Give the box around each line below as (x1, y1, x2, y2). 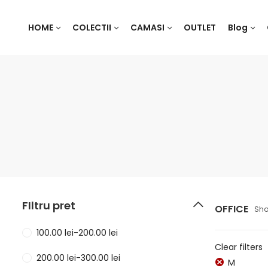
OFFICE (215, 202, 249, 216)
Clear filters (215, 241, 263, 253)
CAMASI (130, 22, 165, 33)
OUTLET (183, 22, 216, 33)
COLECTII (72, 22, 111, 33)
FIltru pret (22, 198, 75, 213)
